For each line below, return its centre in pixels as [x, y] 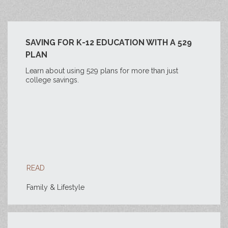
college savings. [52, 80]
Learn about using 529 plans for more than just [102, 71]
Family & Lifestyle [55, 187]
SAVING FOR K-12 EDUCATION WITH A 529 [109, 42]
